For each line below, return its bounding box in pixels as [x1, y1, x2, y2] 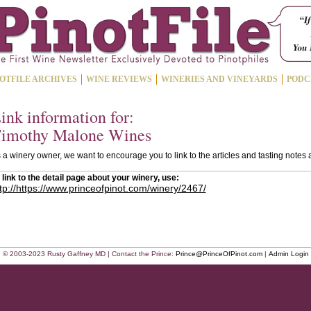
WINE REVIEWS [85, 74, 152, 84]
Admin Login [268, 250, 309, 258]
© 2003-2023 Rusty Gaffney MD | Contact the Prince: [2, 250, 176, 258]
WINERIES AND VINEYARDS [160, 74, 278, 84]
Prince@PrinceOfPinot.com [175, 250, 262, 258]
